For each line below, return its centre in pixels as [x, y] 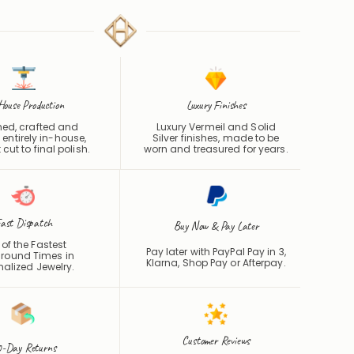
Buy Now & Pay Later [216, 227]
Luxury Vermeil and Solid [216, 126]
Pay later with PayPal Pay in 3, [216, 251]
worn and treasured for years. [216, 149]
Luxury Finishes [216, 105]
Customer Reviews [216, 341]
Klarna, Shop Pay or [194, 262]
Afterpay [263, 262]
